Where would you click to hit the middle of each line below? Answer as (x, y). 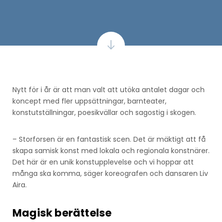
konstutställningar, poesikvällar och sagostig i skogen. (104, 112)
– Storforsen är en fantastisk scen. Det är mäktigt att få (109, 139)
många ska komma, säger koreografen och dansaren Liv (110, 173)
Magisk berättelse (62, 213)
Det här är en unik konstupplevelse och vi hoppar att (103, 162)
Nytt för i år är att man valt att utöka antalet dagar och (109, 89)
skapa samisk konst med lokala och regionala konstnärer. (111, 150)
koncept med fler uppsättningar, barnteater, (89, 101)
